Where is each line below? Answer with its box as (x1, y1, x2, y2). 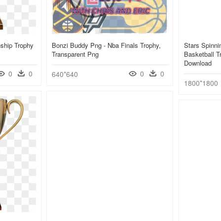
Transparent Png (52, 49, 99, 59)
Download (184, 58, 212, 68)
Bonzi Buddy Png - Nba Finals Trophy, (52, 40, 161, 50)
